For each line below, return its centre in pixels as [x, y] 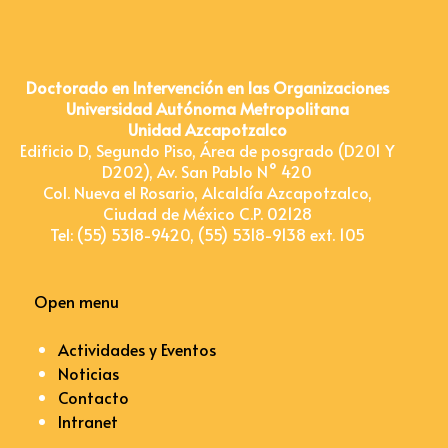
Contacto [93, 397]
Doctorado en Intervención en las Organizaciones [207, 87]
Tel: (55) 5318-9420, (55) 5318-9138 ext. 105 [207, 234]
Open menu [76, 301]
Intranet [88, 421]
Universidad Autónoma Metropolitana [207, 108]
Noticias [88, 373]
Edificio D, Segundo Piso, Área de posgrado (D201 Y [207, 150]
